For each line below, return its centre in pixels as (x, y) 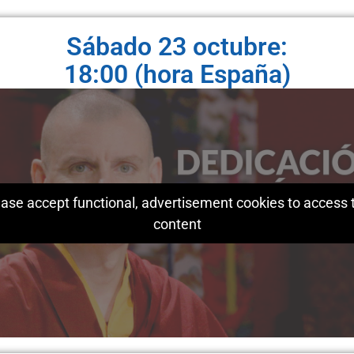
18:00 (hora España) (177, 75)
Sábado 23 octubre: (177, 47)
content (177, 224)
